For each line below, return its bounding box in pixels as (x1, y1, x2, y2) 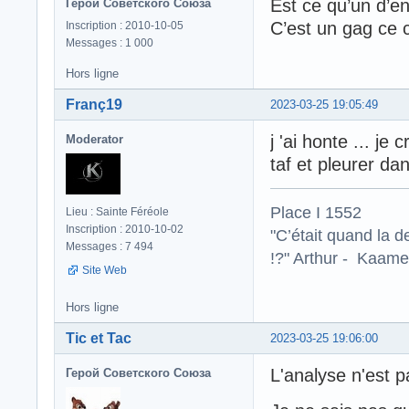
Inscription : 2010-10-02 (66, 223, 184, 236)
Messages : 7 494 (66, 240, 153, 253)
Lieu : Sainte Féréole (66, 205, 169, 218)
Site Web (82, 264, 127, 277)
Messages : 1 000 (66, 37, 153, 50)
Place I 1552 (270, 202, 362, 222)
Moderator (66, 132, 123, 146)
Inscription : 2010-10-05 (66, 19, 184, 33)
